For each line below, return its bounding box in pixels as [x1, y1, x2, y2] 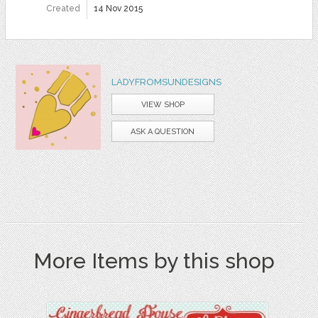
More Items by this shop [33, 248, 275, 273]
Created [45, 3, 80, 13]
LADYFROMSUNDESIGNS [111, 76, 221, 87]
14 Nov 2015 [93, 3, 143, 13]
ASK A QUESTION [131, 126, 195, 136]
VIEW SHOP [141, 99, 185, 109]
